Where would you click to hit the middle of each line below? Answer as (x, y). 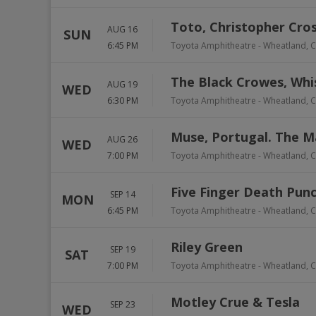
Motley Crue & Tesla (235, 302)
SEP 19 (122, 249)
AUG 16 (122, 29)
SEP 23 (122, 304)
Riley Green (207, 247)
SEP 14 (122, 194)
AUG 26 (122, 139)
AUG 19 (122, 84)
